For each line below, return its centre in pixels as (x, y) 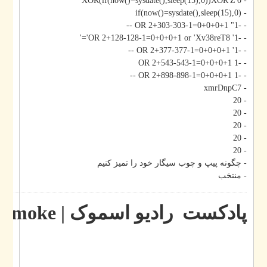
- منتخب (250, 176)
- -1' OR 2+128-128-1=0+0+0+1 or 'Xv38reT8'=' (260, 38)
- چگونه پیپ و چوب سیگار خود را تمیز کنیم (190, 163)
